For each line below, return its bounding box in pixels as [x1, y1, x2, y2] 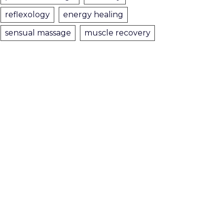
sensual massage [5, 28, 71, 37]
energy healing [63, 10, 123, 19]
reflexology [5, 10, 50, 19]
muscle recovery [84, 28, 150, 37]
